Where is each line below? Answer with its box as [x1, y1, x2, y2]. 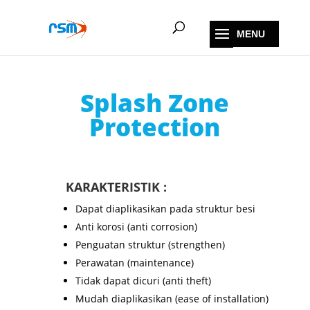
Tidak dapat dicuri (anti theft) [75, 274, 211, 288]
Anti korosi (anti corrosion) [75, 220, 197, 234]
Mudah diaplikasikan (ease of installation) [75, 292, 268, 306]
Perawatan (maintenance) [75, 256, 194, 270]
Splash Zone [80, 86, 230, 120]
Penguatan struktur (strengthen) [75, 238, 225, 252]
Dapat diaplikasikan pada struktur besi [75, 202, 255, 216]
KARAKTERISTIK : [65, 179, 167, 196]
